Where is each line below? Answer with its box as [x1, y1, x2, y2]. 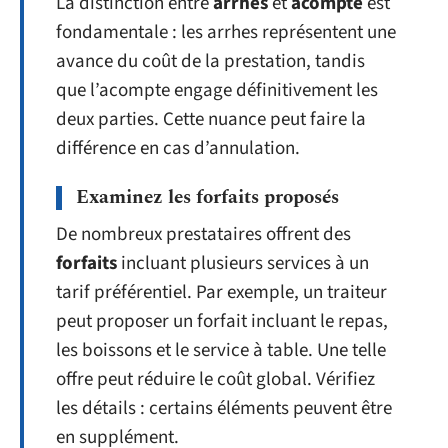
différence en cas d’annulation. [56, 135, 300, 163]
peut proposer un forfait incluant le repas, [56, 307, 388, 335]
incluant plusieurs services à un [117, 249, 369, 277]
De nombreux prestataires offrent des [56, 220, 351, 248]
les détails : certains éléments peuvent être [56, 394, 392, 422]
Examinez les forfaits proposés [76, 182, 339, 212]
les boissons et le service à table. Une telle [56, 336, 386, 364]
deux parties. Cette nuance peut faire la [56, 106, 366, 134]
